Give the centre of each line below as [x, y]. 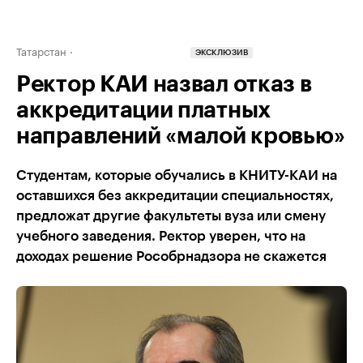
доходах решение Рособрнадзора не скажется [171, 256]
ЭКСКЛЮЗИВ [222, 53]
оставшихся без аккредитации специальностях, [175, 196]
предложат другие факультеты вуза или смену [171, 216]
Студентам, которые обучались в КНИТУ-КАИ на [177, 175]
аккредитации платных [143, 110]
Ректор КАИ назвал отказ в [164, 84]
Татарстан [41, 50]
